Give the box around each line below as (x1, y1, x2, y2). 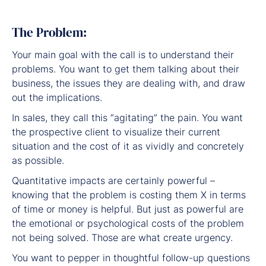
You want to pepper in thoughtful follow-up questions (12, 251, 250, 264)
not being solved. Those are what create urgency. (12, 231, 233, 243)
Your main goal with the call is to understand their (12, 48, 234, 61)
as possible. (12, 154, 64, 166)
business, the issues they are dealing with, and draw (12, 77, 245, 89)
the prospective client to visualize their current (12, 125, 220, 138)
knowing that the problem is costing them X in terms (12, 188, 246, 201)
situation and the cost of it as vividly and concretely (12, 140, 244, 152)
